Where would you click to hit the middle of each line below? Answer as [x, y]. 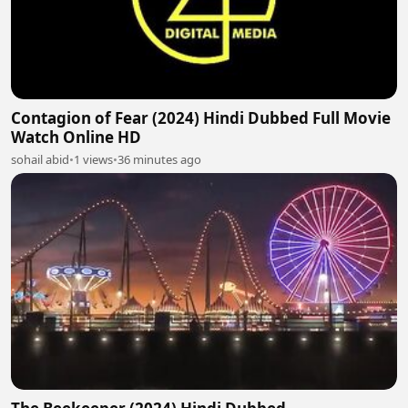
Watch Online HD [76, 137]
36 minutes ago [159, 159]
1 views [93, 159]
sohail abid [40, 159]
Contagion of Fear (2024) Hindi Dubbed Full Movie [201, 117]
